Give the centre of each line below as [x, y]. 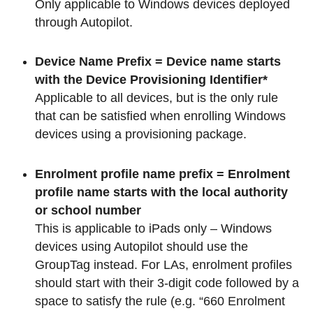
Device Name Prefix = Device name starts [158, 62]
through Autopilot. [84, 22]
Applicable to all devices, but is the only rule [156, 98]
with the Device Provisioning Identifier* [151, 80]
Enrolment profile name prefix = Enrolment [162, 174]
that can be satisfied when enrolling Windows [160, 116]
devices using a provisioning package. [141, 134]
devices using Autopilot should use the [141, 246]
